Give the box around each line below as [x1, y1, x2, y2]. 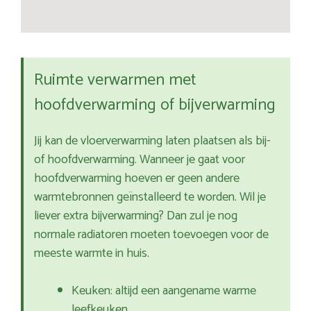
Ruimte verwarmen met [34, 67, 196, 94]
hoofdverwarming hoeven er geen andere [34, 168, 239, 190]
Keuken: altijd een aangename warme [72, 280, 256, 302]
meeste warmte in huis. [34, 243, 149, 264]
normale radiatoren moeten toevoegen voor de [34, 224, 269, 246]
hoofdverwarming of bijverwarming [34, 92, 276, 119]
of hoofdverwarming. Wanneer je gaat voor [34, 149, 245, 171]
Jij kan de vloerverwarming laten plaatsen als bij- [34, 131, 271, 152]
